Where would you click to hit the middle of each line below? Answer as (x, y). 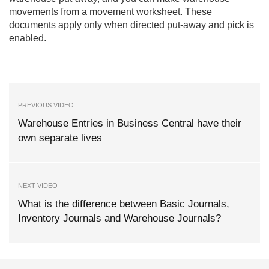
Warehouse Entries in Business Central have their (130, 123)
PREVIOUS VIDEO (46, 105)
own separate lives (60, 138)
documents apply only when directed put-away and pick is (131, 25)
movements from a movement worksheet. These (110, 11)
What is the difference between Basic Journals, (124, 204)
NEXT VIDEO (38, 186)
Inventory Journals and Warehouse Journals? (119, 219)
